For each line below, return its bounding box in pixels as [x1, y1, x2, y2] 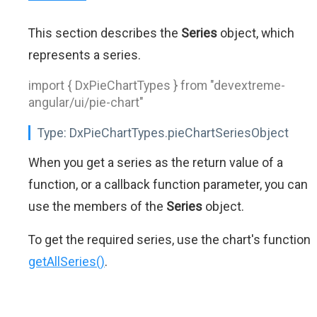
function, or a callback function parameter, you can [28, 177, 308, 192]
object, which [217, 25, 294, 40]
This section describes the [28, 25, 181, 40]
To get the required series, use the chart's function [28, 232, 311, 247]
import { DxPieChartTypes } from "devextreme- [28, 78, 285, 93]
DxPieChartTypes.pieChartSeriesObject [67, 125, 289, 140]
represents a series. [28, 47, 141, 62]
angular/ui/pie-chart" [28, 95, 144, 110]
